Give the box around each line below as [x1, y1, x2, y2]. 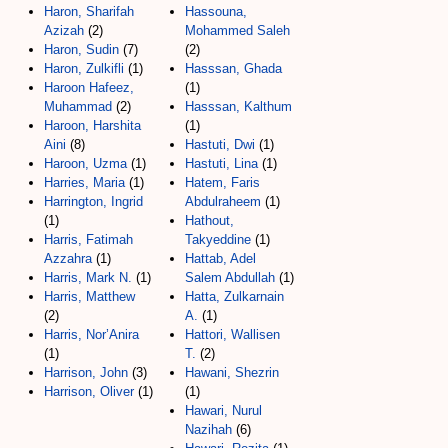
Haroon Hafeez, [44, 79, 134, 95]
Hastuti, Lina [185, 155, 258, 171]
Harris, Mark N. [44, 269, 132, 285]
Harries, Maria [44, 174, 125, 190]
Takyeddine [185, 231, 251, 247]
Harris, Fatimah [44, 231, 133, 247]
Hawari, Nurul [185, 402, 262, 418]
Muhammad [44, 98, 112, 114]
